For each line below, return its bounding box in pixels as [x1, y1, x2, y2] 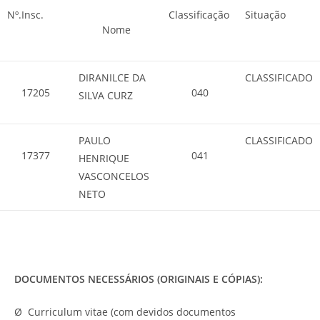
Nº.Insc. [7, 8, 44, 21]
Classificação [169, 8, 229, 21]
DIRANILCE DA [79, 71, 146, 84]
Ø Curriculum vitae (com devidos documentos [14, 304, 236, 319]
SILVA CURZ [79, 89, 133, 102]
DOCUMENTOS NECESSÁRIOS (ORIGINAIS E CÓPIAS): [14, 271, 263, 286]
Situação [245, 8, 286, 21]
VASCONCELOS [79, 169, 149, 183]
